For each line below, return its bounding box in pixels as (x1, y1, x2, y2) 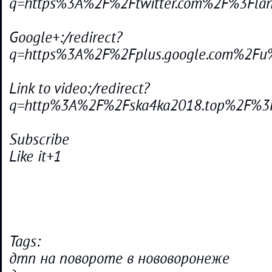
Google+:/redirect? (9, 29, 122, 46)
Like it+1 (9, 148, 61, 165)
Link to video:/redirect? (9, 80, 149, 97)
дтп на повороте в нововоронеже (9, 250, 229, 267)
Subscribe (9, 131, 69, 148)
